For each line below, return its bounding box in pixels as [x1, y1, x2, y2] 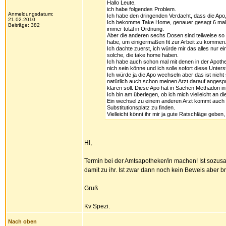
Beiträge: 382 [8, 22, 40, 28]
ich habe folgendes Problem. [107, 6, 176, 12]
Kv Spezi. [84, 203, 110, 210]
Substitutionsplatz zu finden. [107, 104, 175, 110]
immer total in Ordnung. [107, 26, 164, 32]
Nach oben [8, 218, 37, 224]
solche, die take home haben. [107, 52, 179, 58]
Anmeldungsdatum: [8, 11, 53, 17]
